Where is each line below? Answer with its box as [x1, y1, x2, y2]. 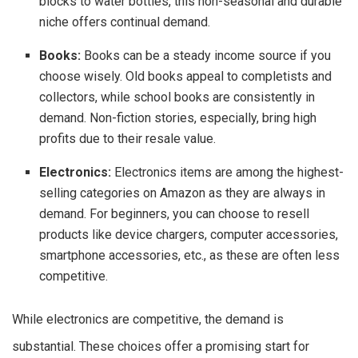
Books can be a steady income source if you [81, 47, 332, 63]
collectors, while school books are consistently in [39, 89, 316, 105]
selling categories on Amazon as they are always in [39, 185, 326, 201]
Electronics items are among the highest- [111, 164, 344, 180]
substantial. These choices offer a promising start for [12, 338, 309, 354]
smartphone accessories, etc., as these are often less [39, 247, 340, 263]
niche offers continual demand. [39, 14, 211, 30]
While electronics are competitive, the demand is [12, 311, 284, 327]
